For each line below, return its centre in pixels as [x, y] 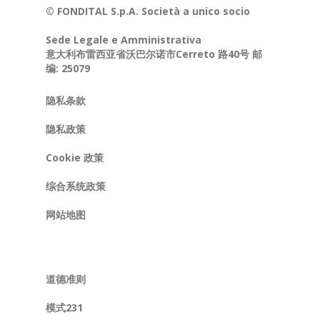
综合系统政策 [76, 186]
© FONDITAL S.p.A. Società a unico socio [148, 11]
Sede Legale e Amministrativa [124, 39]
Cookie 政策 [75, 157]
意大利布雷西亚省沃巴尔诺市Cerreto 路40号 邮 [154, 54]
